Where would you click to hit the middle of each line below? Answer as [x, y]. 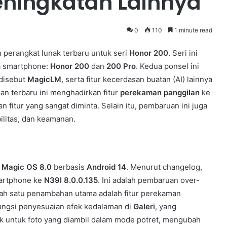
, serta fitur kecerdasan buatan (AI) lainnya [137, 79]
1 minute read [193, 30]
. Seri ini [183, 53]
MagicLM [44, 79]
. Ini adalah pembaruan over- [149, 180]
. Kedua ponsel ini [167, 66]
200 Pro [121, 66]
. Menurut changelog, [164, 167]
